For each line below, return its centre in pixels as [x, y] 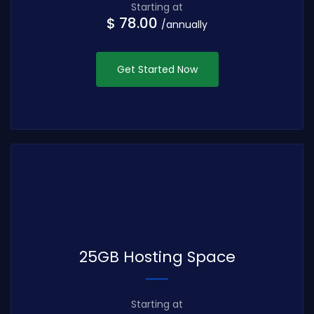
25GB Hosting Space [157, 257]
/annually [184, 24]
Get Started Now [157, 69]
